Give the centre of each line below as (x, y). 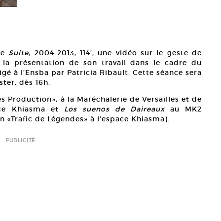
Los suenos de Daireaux (114, 109)
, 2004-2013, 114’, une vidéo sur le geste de (115, 53)
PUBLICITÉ (20, 140)
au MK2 (183, 109)
